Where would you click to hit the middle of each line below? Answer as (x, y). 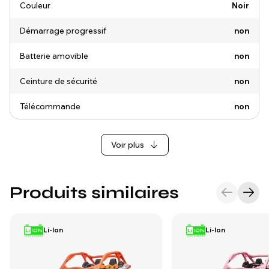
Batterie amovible (54, 56)
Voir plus (127, 145)
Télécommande (50, 106)
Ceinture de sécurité (59, 81)
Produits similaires (94, 192)
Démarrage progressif (63, 31)
